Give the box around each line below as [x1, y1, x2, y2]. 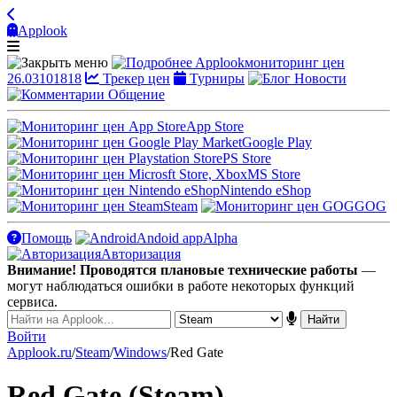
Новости [294, 71, 346, 86]
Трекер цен [103, 71, 170, 86]
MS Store [247, 167, 300, 182]
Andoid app [136, 230, 203, 245]
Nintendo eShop [220, 183, 311, 198]
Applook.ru [7, 345, 72, 360]
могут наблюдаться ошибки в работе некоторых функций [7, 278, 354, 293]
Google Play [242, 135, 312, 150]
